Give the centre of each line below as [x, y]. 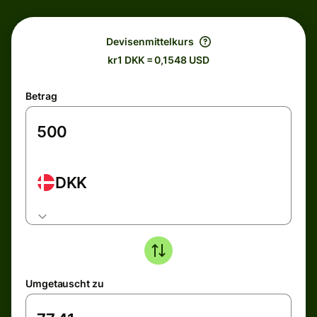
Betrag [41, 96]
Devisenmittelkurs [150, 41]
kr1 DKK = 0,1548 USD [158, 60]
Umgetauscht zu [65, 283]
